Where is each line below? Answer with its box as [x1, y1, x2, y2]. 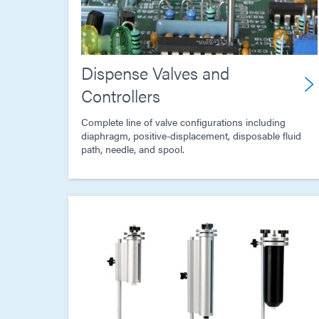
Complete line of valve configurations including [81, 115, 286, 130]
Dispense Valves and [81, 61, 229, 85]
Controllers [81, 83, 160, 108]
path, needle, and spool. [81, 142, 184, 157]
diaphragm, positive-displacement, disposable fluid [81, 128, 301, 143]
